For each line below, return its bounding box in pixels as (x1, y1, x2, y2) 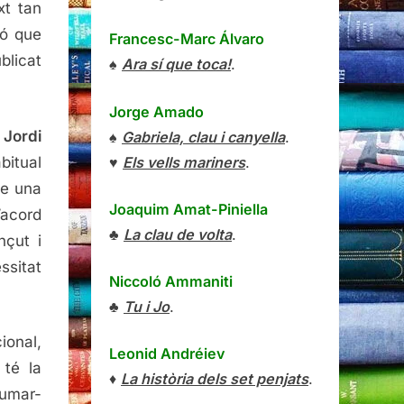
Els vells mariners (123, 152, 245, 171)
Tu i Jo (124, 297, 170, 316)
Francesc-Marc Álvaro (109, 30, 264, 49)
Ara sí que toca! (122, 55, 231, 74)
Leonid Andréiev (109, 344, 225, 363)
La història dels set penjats (121, 370, 308, 389)
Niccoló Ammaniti (109, 271, 233, 290)
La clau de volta (124, 225, 232, 243)
